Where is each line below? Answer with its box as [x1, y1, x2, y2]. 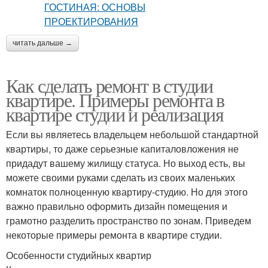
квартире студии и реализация [6, 101, 224, 127]
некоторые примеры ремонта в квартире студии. [6, 228, 222, 242]
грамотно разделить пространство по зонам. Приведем [6, 214, 251, 228]
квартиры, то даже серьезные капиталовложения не [6, 142, 239, 156]
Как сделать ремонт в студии [6, 72, 213, 99]
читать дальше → [13, 39, 72, 48]
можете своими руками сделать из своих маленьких [6, 170, 235, 185]
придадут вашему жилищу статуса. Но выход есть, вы [6, 156, 245, 170]
